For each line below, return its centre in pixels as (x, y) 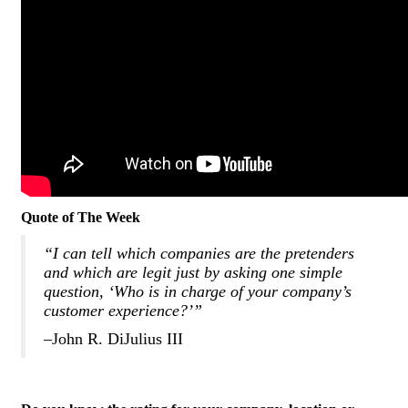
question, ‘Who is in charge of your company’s (198, 291)
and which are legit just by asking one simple (193, 272)
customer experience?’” (123, 311)
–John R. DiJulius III (113, 339)
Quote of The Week (81, 217)
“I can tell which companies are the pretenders (199, 253)
